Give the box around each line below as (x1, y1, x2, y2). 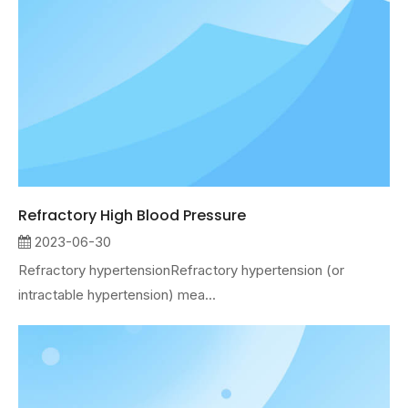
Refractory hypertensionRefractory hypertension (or (18, 261, 344, 279)
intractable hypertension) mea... (18, 286, 216, 303)
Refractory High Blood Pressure (18, 205, 246, 226)
